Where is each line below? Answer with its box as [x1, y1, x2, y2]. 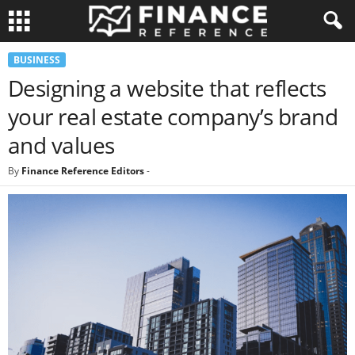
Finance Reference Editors [21, 164, 144, 177]
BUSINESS [13, 53, 60, 67]
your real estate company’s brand [8, 101, 338, 132]
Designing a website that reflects [8, 73, 326, 103]
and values [8, 130, 115, 160]
